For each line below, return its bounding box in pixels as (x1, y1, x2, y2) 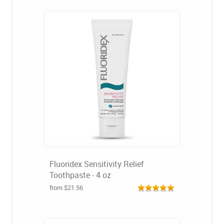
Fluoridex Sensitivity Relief (49, 158, 144, 169)
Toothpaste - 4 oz (49, 169, 111, 180)
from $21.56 (49, 183, 83, 192)
